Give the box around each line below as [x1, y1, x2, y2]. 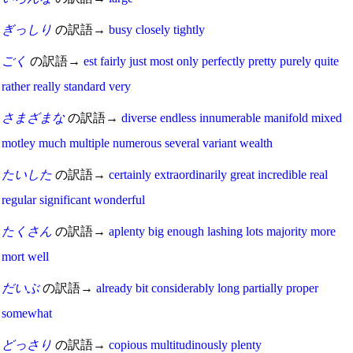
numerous [113, 136, 162, 150]
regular [2, 192, 36, 206]
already [96, 281, 132, 295]
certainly [109, 167, 151, 181]
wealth [240, 136, 273, 150]
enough [167, 224, 204, 238]
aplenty [109, 224, 145, 238]
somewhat [2, 306, 52, 320]
